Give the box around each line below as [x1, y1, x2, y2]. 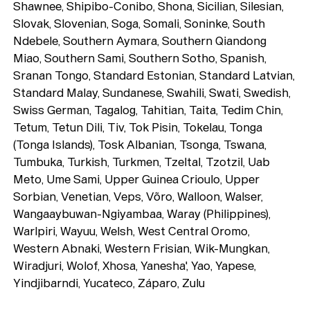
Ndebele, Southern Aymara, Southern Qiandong [13, 33, 267, 49]
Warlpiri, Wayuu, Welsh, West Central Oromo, [13, 224, 250, 239]
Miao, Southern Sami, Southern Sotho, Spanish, [13, 51, 267, 66]
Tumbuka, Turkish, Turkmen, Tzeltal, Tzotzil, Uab [13, 154, 271, 170]
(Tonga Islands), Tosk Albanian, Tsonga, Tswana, [13, 137, 267, 153]
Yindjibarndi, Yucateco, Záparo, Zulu [13, 275, 206, 291]
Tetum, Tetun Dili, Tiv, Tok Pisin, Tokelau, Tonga [13, 120, 263, 136]
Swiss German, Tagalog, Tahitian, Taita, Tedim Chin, [13, 102, 284, 118]
